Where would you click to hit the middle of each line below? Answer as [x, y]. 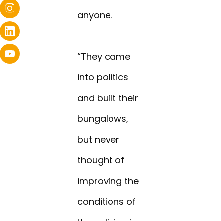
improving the [108, 181]
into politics [103, 77]
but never [99, 140]
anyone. [95, 15]
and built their [108, 98]
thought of [101, 160]
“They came [104, 57]
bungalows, [103, 119]
